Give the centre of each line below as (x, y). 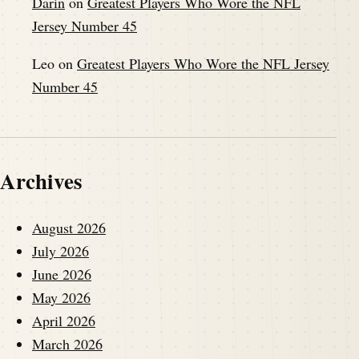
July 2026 (61, 251)
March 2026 (67, 344)
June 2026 (62, 274)
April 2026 (64, 321)
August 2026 (69, 228)
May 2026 (61, 298)
